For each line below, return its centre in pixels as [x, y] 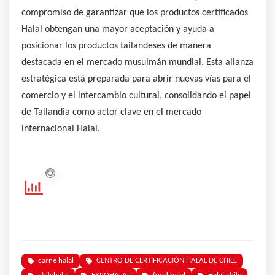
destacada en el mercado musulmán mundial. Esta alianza [137, 62]
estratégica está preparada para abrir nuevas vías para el [136, 79]
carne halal [56, 260]
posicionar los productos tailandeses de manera [116, 46]
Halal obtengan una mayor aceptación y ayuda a [118, 29]
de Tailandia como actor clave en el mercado [111, 112]
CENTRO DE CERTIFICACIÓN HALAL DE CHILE [167, 260]
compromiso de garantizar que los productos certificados [135, 13]
